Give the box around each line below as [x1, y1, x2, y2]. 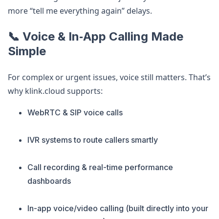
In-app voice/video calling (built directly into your [27, 203, 208, 213]
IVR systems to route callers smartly [27, 135, 158, 145]
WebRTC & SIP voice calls [27, 108, 123, 117]
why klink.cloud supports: [8, 86, 103, 96]
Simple [8, 44, 46, 58]
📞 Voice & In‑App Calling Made [8, 29, 183, 44]
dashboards [27, 176, 71, 186]
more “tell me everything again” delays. [8, 5, 152, 16]
